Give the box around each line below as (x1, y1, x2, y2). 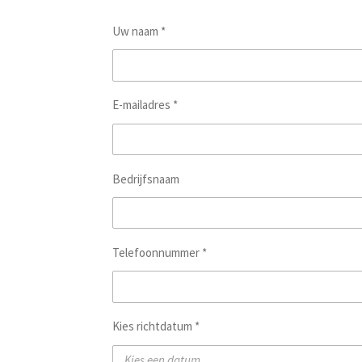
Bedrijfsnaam (112, 170, 179, 187)
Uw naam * (112, 23, 166, 39)
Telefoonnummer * (112, 245, 207, 261)
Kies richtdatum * (112, 318, 200, 335)
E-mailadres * (112, 97, 178, 113)
